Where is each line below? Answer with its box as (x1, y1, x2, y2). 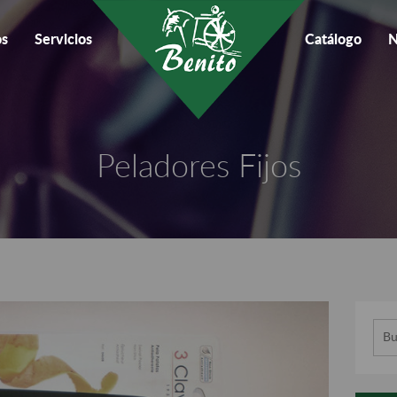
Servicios (35, 33, 92, 47)
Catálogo (305, 33, 362, 47)
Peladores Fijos (96, 152, 301, 183)
